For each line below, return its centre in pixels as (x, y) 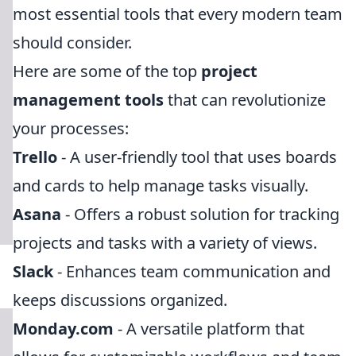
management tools (88, 100)
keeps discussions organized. (120, 300)
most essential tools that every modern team (178, 14)
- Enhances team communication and (192, 271)
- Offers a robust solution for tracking (200, 214)
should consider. (72, 43)
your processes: (71, 128)
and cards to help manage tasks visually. (161, 186)
